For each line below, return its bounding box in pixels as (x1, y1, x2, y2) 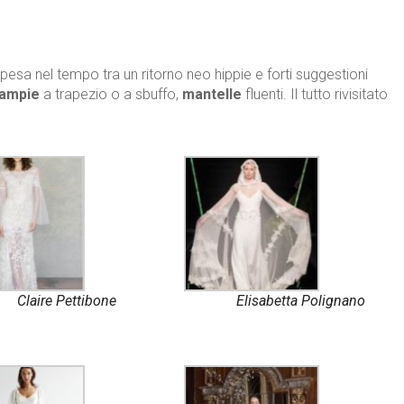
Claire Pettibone (16, 292, 116, 310)
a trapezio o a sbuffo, (43, 86, 182, 104)
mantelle (182, 86, 242, 104)
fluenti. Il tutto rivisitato (242, 86, 388, 104)
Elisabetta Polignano (236, 292, 366, 310)
